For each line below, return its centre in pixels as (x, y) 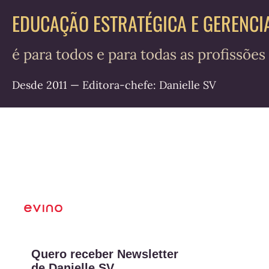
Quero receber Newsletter (105, 254)
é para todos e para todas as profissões (139, 54)
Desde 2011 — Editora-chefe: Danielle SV (114, 85)
